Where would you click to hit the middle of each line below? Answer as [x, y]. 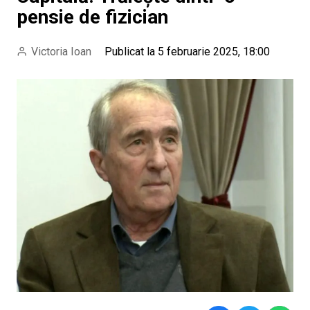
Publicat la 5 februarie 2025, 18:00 [187, 52]
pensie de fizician [92, 17]
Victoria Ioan [61, 52]
